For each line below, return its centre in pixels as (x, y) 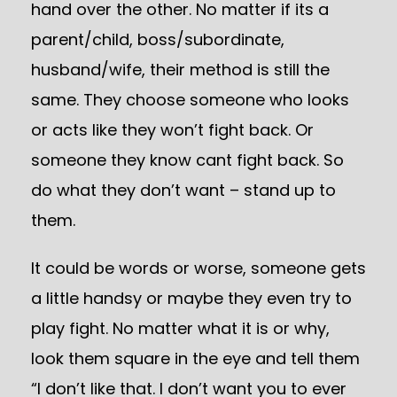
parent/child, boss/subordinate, (158, 39)
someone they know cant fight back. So (187, 160)
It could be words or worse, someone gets (198, 268)
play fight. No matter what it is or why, (180, 328)
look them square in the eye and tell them (195, 358)
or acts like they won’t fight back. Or (172, 130)
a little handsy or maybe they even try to (191, 298)
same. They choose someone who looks (190, 100)
